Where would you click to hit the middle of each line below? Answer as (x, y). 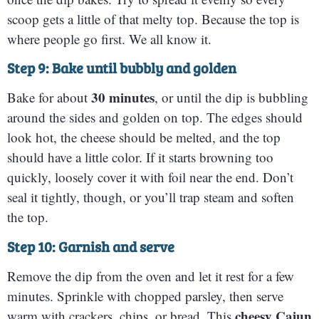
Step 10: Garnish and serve (91, 246)
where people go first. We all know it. (109, 38)
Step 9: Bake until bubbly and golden (122, 68)
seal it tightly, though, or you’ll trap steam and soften (151, 197)
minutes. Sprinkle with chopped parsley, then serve (145, 296)
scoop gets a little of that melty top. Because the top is (153, 19)
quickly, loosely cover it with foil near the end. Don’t (150, 177)
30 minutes (123, 98)
